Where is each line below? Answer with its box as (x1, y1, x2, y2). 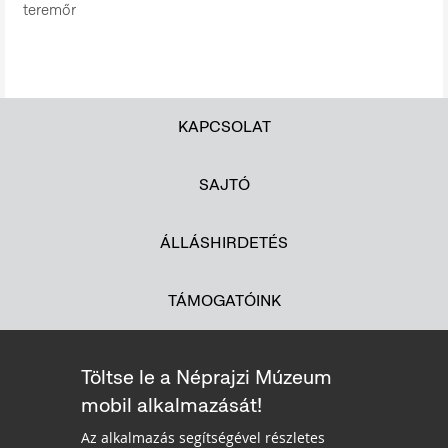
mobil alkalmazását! (81, 392, 262, 419)
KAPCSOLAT (177, 115, 271, 137)
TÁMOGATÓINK (167, 289, 281, 311)
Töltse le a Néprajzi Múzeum (81, 364, 332, 391)
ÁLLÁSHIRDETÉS (160, 231, 288, 253)
